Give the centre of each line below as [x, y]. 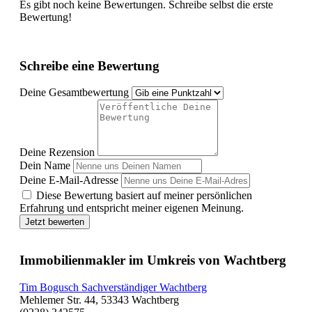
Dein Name [45, 166]
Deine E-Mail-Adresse [69, 180]
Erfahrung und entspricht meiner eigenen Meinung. [132, 208]
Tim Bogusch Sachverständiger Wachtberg [113, 287]
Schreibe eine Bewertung [89, 65]
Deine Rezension [57, 153]
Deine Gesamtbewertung [74, 93]
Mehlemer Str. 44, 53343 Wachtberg [99, 299]
